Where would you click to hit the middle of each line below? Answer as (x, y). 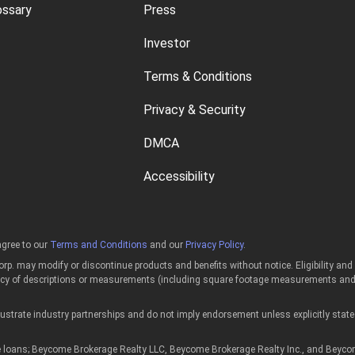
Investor (167, 44)
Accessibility (179, 177)
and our (166, 245)
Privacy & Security (195, 110)
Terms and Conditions (99, 245)
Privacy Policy (214, 245)
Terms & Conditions (198, 77)
